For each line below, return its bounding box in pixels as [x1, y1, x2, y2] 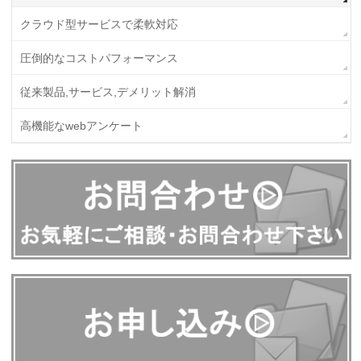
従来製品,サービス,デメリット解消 [20, 85, 197, 98]
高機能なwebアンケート [20, 118, 143, 132]
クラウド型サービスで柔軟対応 [20, 17, 179, 31]
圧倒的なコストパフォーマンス [20, 51, 179, 64]
